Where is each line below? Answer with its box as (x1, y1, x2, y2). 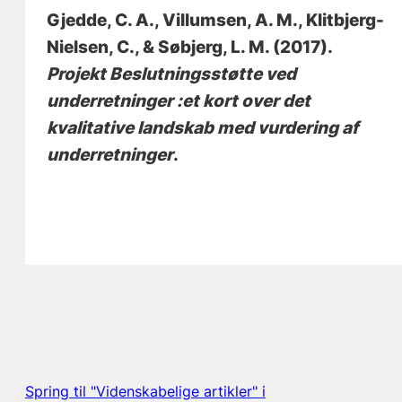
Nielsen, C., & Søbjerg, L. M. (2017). (47, 36, 333, 57)
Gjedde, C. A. (47, 9, 155, 31)
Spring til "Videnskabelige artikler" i (24, 381, 266, 400)
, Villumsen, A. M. (154, 9, 299, 31)
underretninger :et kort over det (47, 90, 311, 111)
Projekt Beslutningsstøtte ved (47, 63, 297, 84)
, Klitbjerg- (298, 9, 385, 31)
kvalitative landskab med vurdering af (47, 117, 359, 138)
